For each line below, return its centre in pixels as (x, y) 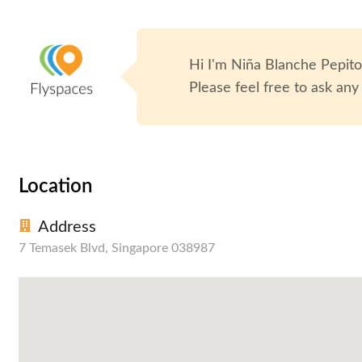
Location (55, 186)
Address (67, 227)
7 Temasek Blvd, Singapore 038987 (117, 248)
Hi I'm (210, 65)
